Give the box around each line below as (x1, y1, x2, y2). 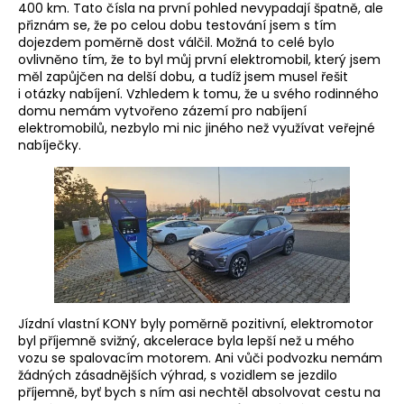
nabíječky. (18, 135, 81, 154)
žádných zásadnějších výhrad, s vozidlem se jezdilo (18, 366, 337, 385)
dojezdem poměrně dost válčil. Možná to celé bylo (18, 32, 335, 51)
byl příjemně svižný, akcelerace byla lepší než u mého (18, 332, 354, 351)
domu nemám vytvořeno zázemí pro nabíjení (18, 101, 307, 120)
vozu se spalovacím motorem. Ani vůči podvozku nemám (18, 349, 382, 368)
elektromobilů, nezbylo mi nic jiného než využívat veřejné (18, 118, 375, 137)
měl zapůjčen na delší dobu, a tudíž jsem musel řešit (18, 67, 348, 86)
